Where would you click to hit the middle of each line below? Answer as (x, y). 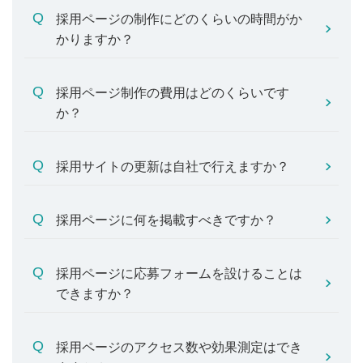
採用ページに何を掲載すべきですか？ (166, 220)
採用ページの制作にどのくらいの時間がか (179, 19)
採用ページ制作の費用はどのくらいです (173, 93)
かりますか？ (95, 39)
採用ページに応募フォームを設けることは (179, 273)
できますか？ (95, 294)
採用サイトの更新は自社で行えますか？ (173, 167)
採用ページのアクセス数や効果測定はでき (179, 347)
